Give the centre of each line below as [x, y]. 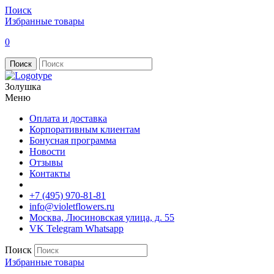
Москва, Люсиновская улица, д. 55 [102, 217]
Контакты [50, 173]
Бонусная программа [73, 140]
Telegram [65, 228]
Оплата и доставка [68, 118]
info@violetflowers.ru [72, 206]
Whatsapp [104, 228]
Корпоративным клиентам [85, 129]
